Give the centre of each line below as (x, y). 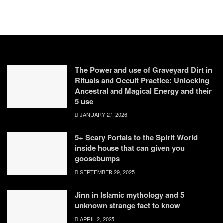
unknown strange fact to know (127, 205)
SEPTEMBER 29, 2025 (107, 171)
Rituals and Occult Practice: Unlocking (142, 80)
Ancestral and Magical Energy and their (143, 90)
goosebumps (97, 158)
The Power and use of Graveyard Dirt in (143, 69)
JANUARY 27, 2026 (103, 114)
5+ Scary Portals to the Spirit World (136, 137)
